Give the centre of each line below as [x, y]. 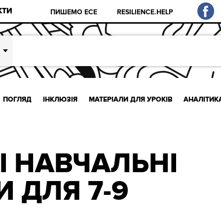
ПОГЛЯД [18, 99]
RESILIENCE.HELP [145, 12]
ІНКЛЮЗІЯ [60, 99]
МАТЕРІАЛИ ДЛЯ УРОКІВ [130, 99]
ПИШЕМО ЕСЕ [74, 12]
